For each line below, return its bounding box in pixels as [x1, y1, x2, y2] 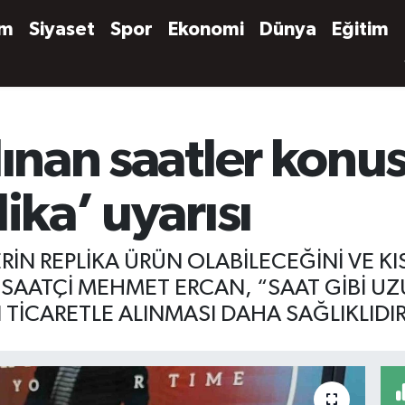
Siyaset [29, 20, 96, 39]
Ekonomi [168, 20, 245, 39]
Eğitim [332, 20, 390, 39]
